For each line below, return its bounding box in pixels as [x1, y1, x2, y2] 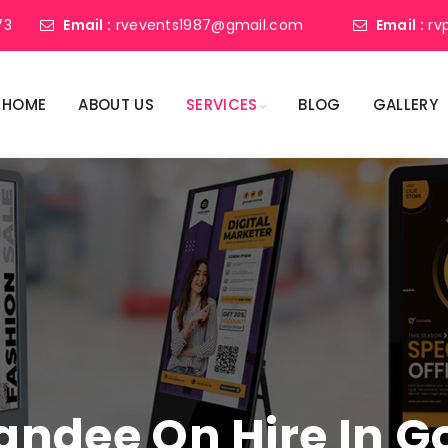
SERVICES [186, 94, 258, 115]
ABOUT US [78, 94, 154, 115]
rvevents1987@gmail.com [115, 15, 304, 35]
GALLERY [372, 94, 438, 115]
